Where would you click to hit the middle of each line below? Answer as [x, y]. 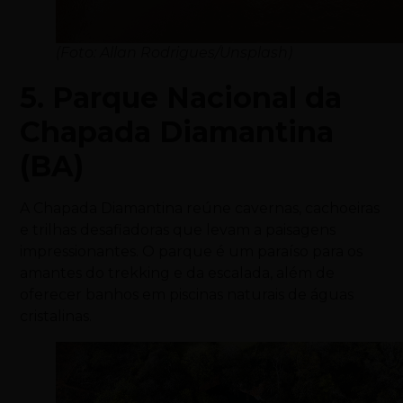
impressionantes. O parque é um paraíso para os [192, 251]
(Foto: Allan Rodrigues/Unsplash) [175, 52]
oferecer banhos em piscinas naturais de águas [187, 294]
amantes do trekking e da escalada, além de [178, 273]
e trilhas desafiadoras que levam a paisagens [178, 229]
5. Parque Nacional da [181, 97]
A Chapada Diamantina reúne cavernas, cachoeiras [200, 208]
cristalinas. [56, 316]
